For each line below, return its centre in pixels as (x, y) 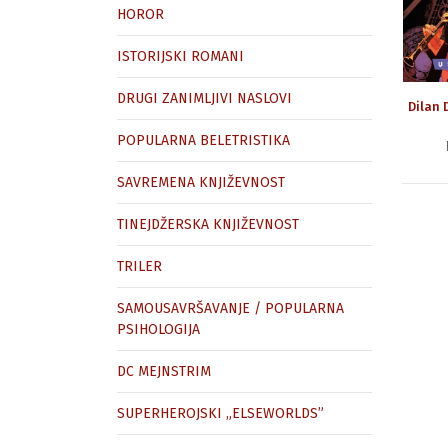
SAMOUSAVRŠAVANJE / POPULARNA (230, 308)
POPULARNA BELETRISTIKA (203, 140)
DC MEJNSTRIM (164, 371)
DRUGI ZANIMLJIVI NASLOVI (204, 98)
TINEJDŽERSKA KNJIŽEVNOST (208, 224)
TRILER (139, 266)
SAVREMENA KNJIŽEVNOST (201, 182)
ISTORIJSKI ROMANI (180, 56)
